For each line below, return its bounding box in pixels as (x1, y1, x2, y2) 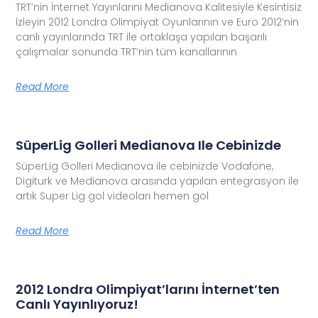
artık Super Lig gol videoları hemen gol (16, 188, 209, 203)
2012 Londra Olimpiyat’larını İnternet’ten (16, 280, 280, 298)
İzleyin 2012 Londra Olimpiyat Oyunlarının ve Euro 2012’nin (16, 14, 300, 29)
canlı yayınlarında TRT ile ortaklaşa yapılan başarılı (16, 29, 268, 44)
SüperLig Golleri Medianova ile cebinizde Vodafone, (16, 158, 274, 173)
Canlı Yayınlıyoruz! (16, 295, 139, 313)
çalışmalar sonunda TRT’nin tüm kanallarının (16, 44, 238, 59)
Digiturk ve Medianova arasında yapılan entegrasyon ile (16, 173, 300, 188)
